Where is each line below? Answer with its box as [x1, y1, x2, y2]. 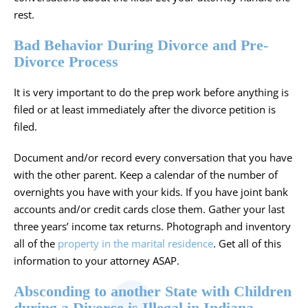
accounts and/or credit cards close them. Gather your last [14, 202, 285, 217]
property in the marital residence [58, 236, 213, 251]
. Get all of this [213, 236, 281, 251]
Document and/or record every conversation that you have [14, 151, 292, 165]
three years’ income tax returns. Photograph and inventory [14, 219, 291, 234]
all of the [14, 236, 58, 251]
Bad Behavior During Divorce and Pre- [14, 36, 268, 54]
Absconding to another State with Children [14, 283, 291, 300]
